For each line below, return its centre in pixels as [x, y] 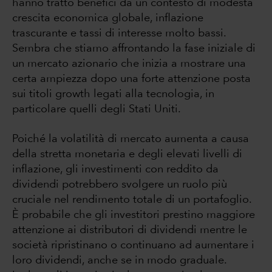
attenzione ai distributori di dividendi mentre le [130, 230]
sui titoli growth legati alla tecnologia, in [113, 94]
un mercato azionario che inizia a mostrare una [129, 64]
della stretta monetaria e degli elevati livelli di [127, 155]
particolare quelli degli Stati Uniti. [97, 110]
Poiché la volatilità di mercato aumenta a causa [131, 139]
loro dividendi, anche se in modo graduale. [119, 261]
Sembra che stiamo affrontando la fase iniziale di [134, 49]
